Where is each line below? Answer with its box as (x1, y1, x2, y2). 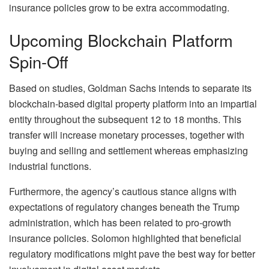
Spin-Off (9, 49, 68, 73)
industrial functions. (9, 159, 91, 174)
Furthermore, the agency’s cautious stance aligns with (9, 184, 237, 199)
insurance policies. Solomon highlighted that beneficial (9, 231, 241, 246)
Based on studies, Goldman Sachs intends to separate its (9, 81, 252, 95)
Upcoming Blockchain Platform (9, 28, 233, 52)
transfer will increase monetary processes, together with (9, 128, 244, 142)
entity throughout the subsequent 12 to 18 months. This (9, 112, 241, 127)
